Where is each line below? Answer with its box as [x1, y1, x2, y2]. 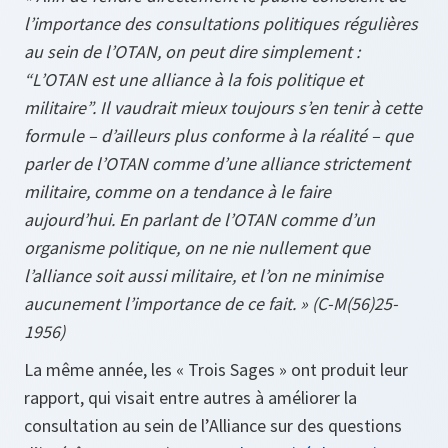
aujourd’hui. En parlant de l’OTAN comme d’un [24, 208, 375, 232]
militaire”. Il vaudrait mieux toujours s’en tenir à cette [24, 96, 422, 120]
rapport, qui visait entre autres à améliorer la [24, 386, 357, 410]
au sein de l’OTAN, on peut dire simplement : [24, 40, 360, 64]
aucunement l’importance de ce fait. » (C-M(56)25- [24, 292, 398, 316]
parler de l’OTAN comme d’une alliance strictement [24, 152, 410, 176]
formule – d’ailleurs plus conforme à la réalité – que [24, 124, 413, 148]
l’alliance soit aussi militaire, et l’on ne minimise [24, 264, 383, 288]
